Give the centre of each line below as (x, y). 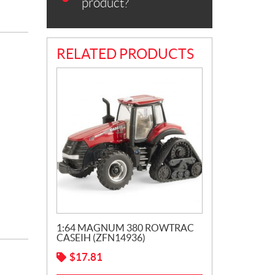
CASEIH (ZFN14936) (101, 238)
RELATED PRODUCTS (125, 54)
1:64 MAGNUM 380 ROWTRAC (125, 228)
